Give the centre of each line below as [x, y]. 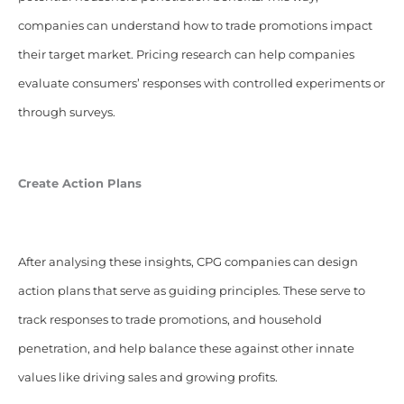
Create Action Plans [79, 183]
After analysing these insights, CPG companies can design [188, 262]
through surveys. [66, 112]
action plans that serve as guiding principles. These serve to [191, 290]
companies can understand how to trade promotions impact [195, 25]
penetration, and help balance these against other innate [186, 348]
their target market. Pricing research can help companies [186, 54]
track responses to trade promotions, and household [170, 319]
